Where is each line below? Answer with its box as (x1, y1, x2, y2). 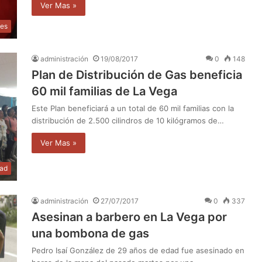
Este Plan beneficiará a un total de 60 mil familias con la (32, 103, 234, 113)
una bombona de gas (32, 226, 149, 241)
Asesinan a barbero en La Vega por (32, 210, 227, 225)
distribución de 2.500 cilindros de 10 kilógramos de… (32, 115, 224, 125)
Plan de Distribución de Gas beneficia (32, 67, 242, 82)
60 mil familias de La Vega (32, 84, 177, 98)
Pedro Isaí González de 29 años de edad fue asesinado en (32, 246, 244, 256)
